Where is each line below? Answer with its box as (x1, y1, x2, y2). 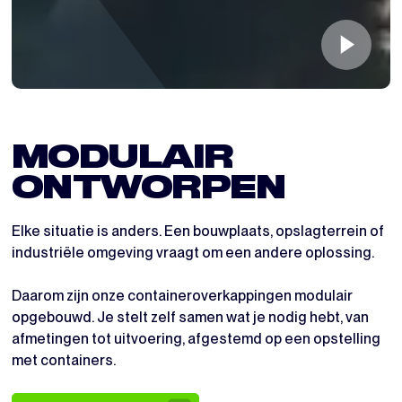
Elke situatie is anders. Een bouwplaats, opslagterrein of (11, 222, 384, 240)
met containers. (11, 351, 116, 369)
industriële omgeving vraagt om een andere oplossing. (11, 243, 374, 261)
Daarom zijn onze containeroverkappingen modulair (11, 286, 353, 304)
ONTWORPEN (11, 172, 285, 205)
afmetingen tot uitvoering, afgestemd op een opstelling (11, 329, 380, 347)
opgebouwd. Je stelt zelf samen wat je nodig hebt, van (11, 308, 369, 326)
